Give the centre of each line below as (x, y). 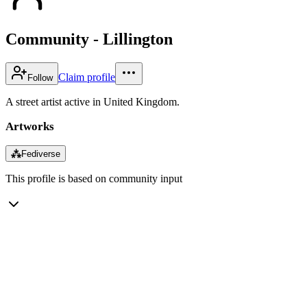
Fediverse (41, 153)
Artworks (30, 126)
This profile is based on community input (94, 178)
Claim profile (87, 77)
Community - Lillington (89, 39)
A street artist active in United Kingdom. (93, 101)
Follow (40, 77)
